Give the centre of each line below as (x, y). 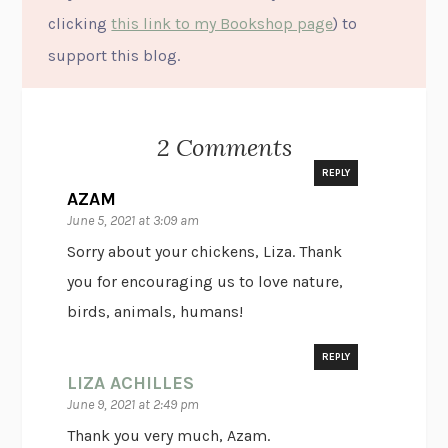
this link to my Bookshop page (222, 24)
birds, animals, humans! (155, 312)
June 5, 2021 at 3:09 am (133, 221)
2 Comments (224, 148)
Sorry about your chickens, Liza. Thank (205, 252)
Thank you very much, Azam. (169, 436)
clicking (80, 24)
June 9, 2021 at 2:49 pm (133, 405)
